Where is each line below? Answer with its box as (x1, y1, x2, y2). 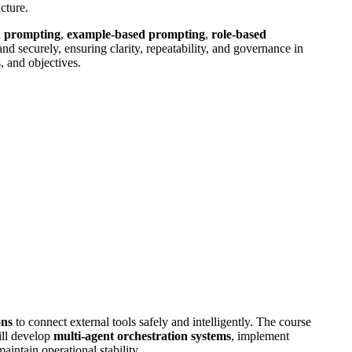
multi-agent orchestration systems (53, 328, 231, 343)
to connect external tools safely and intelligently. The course (13, 314, 311, 328)
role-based (211, 27, 266, 41)
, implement (231, 328, 289, 343)
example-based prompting (67, 27, 205, 41)
